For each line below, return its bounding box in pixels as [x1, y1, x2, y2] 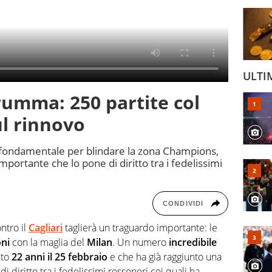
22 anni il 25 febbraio [12, 250, 107, 264]
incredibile [169, 236, 217, 250]
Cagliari [29, 221, 63, 235]
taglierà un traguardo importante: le [63, 221, 217, 235]
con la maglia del [12, 236, 87, 250]
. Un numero [112, 236, 169, 250]
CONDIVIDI [163, 200, 203, 208]
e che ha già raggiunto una [107, 250, 222, 264]
